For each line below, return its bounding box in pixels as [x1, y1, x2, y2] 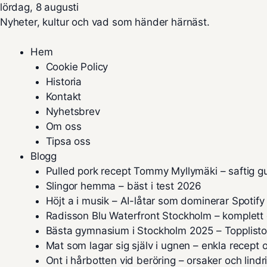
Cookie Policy [45, 61, 108, 73]
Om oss [45, 120, 82, 132]
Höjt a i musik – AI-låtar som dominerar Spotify [45, 195, 265, 207]
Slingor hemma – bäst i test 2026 [45, 180, 202, 192]
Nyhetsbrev [45, 105, 100, 117]
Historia [45, 76, 82, 88]
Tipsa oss [45, 135, 91, 147]
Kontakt [45, 91, 82, 103]
